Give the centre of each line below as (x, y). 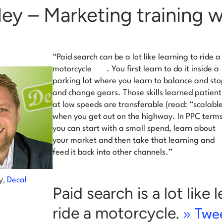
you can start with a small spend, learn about (134, 129)
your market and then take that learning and (134, 141)
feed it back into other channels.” (112, 153)
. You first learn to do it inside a (163, 69)
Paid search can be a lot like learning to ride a (139, 57)
